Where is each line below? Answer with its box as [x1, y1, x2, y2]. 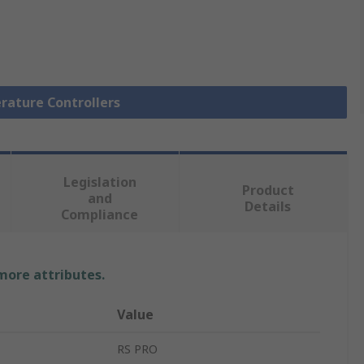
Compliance [61, 206, 139, 224]
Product [241, 181, 294, 200]
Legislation [63, 173, 136, 192]
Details [245, 197, 292, 216]
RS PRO [117, 341, 158, 357]
